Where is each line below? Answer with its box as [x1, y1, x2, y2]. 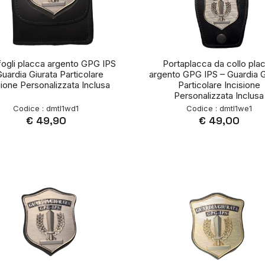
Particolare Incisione [177, 79, 260, 91]
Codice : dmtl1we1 [186, 104, 252, 114]
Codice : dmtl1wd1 [13, 104, 79, 114]
